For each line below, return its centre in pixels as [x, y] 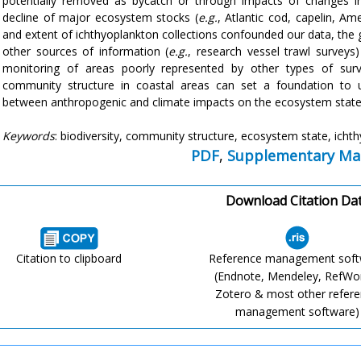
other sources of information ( [86, 51]
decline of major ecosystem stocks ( [100, 17]
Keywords [29, 136]
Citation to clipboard [69, 258]
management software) [297, 311]
